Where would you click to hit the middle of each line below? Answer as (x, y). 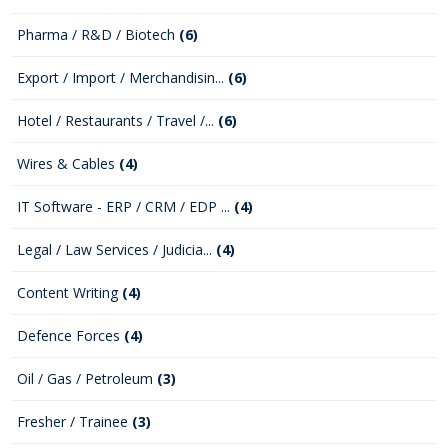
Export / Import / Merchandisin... (122, 77)
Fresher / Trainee (74, 421)
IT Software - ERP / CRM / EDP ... (125, 206)
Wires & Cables (68, 163)
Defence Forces (70, 335)
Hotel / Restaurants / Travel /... (117, 120)
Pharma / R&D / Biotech (98, 34)
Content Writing (69, 292)
